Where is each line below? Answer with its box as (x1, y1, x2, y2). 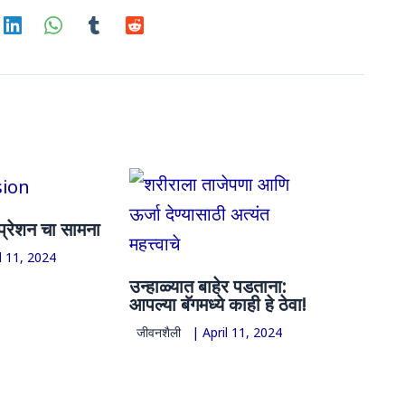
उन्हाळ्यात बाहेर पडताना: (129, 271, 287, 297)
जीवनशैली (137, 322, 182, 341)
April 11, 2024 (202, 322, 283, 341)
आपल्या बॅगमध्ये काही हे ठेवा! (129, 289, 307, 316)
